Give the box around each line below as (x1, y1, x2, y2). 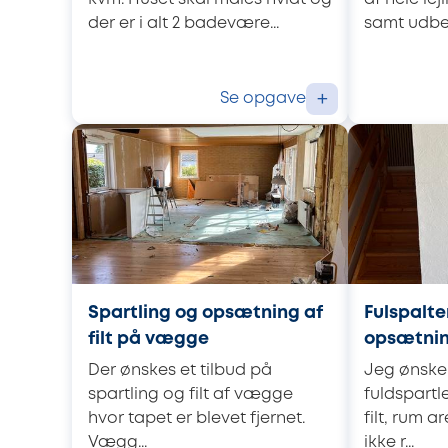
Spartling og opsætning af (88, 305, 323, 322)
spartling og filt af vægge (88, 386, 293, 402)
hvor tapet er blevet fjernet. (88, 410, 305, 426)
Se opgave (220, 90, 306, 106)
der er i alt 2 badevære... (88, 15, 279, 31)
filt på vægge (88, 331, 209, 348)
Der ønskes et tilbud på (88, 362, 272, 378)
